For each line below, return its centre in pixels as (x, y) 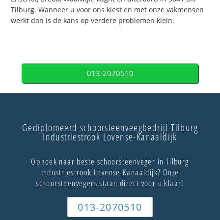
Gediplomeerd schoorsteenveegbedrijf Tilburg (110, 128)
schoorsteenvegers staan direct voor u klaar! (110, 183)
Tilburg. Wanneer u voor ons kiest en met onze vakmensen (108, 9)
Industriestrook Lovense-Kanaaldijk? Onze (110, 172)
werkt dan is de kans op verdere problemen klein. (93, 20)
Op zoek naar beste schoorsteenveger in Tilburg (110, 162)
